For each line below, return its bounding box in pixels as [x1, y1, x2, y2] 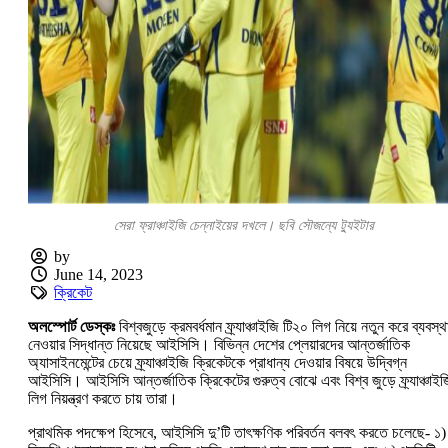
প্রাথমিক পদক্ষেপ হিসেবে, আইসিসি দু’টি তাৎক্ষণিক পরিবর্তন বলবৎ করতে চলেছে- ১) [28, 424, 446, 442]
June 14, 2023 [54, 266, 144, 284]
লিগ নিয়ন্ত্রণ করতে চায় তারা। [28, 390, 178, 408]
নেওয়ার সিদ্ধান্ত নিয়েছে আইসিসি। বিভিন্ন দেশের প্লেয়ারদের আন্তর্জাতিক [28, 336, 410, 354]
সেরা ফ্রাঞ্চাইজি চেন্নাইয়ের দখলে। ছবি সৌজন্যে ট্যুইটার [114, 218, 374, 234]
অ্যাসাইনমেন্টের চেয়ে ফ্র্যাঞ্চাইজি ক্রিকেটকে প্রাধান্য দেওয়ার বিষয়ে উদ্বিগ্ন [28, 354, 407, 372]
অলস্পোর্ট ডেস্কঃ [28, 318, 119, 336]
